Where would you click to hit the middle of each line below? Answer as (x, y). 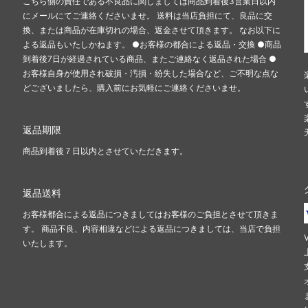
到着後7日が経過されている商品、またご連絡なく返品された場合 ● (150, 59)
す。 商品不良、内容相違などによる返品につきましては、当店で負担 (152, 229)
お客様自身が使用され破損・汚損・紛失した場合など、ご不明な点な (151, 74)
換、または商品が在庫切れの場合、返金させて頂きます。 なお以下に (152, 30)
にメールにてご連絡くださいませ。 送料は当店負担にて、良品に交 (147, 16)
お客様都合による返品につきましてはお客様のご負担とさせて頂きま (151, 214)
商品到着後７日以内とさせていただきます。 (105, 151)
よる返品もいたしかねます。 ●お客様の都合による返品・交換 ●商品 (152, 45)
